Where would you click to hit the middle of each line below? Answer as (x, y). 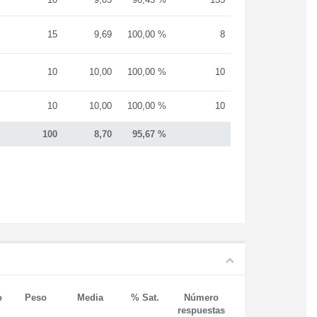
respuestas (201, 310)
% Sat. (145, 298)
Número (201, 298)
